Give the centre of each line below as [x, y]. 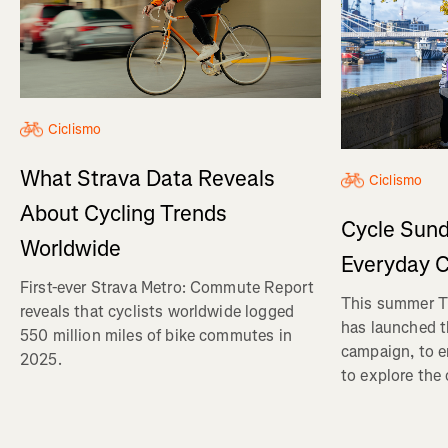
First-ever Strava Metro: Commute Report [167, 288]
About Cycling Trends [123, 214]
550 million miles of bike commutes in [156, 336]
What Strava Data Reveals [147, 179]
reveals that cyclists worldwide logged [157, 312]
